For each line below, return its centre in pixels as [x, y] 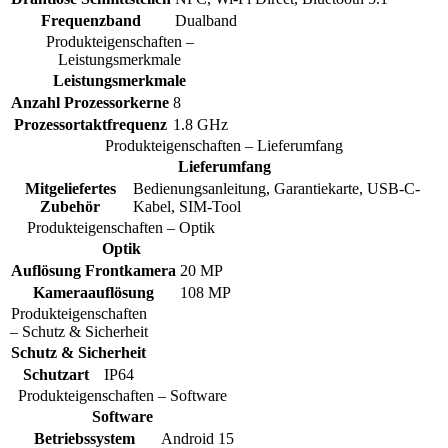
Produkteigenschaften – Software [122, 395]
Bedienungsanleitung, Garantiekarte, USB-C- [276, 188]
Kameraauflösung [93, 292]
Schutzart [55, 374]
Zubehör [70, 206]
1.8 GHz [200, 124]
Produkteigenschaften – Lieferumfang [224, 145]
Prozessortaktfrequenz [90, 124]
